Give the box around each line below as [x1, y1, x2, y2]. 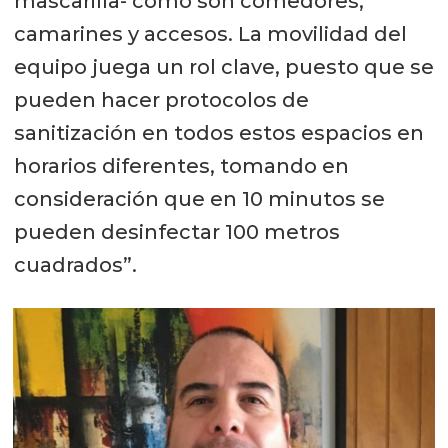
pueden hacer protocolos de [13, 88, 309, 113]
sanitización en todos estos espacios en [13, 121, 424, 146]
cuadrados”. [13, 253, 137, 278]
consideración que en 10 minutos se [13, 187, 385, 212]
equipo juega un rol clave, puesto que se [13, 55, 434, 80]
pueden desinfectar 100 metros [13, 220, 340, 245]
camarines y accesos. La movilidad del [13, 22, 407, 47]
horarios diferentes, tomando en [13, 154, 349, 179]
